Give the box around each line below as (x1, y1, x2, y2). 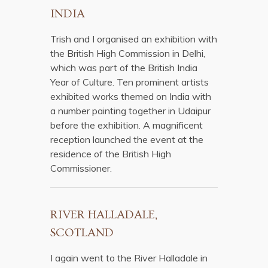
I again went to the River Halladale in (50, 252, 208, 264)
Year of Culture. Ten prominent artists (50, 76, 209, 88)
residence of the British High (50, 148, 171, 160)
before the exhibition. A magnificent (50, 119, 203, 131)
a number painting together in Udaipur (50, 105, 211, 117)
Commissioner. (50, 162, 112, 174)
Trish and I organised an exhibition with (50, 33, 217, 45)
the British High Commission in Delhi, (50, 47, 205, 59)
